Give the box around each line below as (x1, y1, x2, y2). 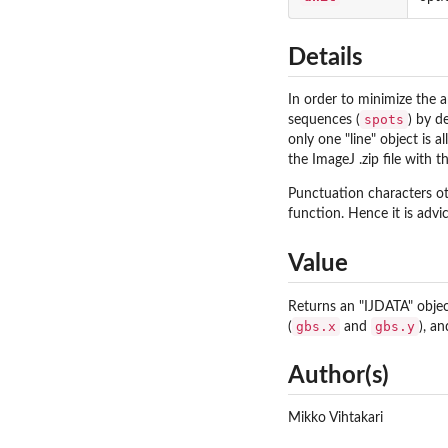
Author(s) (288, 364, 389, 389)
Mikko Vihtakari (288, 411, 383, 426)
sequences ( (288, 113, 360, 128)
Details (288, 46, 363, 71)
